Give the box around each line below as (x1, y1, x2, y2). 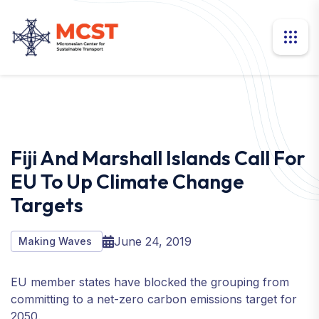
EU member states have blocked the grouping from (11, 274, 289, 289)
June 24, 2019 (114, 234, 192, 249)
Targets (11, 192, 83, 217)
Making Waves (19, 234, 95, 247)
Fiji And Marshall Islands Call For (11, 145, 305, 170)
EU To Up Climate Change (11, 168, 244, 194)
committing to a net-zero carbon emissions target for (11, 291, 297, 306)
